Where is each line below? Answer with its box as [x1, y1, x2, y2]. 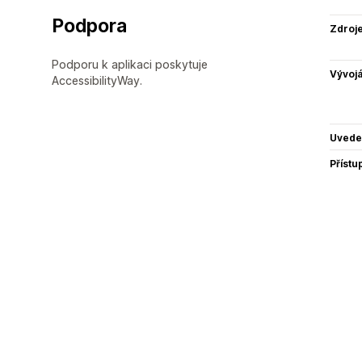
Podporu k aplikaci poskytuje [52, 57, 208, 71]
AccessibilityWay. [52, 73, 142, 87]
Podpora [52, 14, 127, 37]
